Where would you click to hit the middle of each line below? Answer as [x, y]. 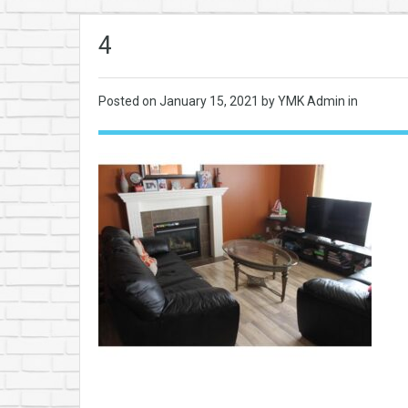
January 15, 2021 [210, 101]
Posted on [129, 101]
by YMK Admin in [310, 101]
